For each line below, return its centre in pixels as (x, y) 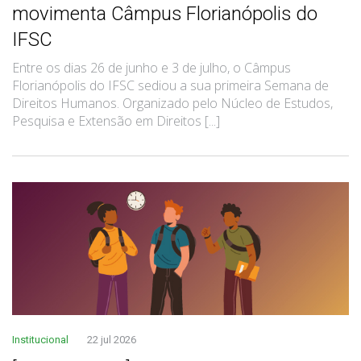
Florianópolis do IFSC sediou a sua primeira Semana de (170, 85)
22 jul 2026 (112, 339)
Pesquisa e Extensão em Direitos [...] (116, 120)
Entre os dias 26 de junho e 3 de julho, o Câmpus (151, 67)
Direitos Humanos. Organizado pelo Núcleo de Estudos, (172, 103)
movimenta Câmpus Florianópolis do (165, 13)
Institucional (41, 339)
